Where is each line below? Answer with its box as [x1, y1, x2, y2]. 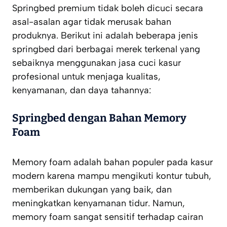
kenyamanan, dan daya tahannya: [12, 85, 151, 96]
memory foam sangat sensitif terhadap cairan [12, 211, 203, 223]
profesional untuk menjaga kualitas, [12, 71, 161, 83]
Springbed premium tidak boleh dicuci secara [12, 3, 203, 14]
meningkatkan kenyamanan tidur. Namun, [12, 198, 185, 209]
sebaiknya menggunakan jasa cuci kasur [12, 57, 181, 69]
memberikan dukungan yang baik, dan [12, 184, 172, 196]
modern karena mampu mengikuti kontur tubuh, [12, 170, 211, 182]
